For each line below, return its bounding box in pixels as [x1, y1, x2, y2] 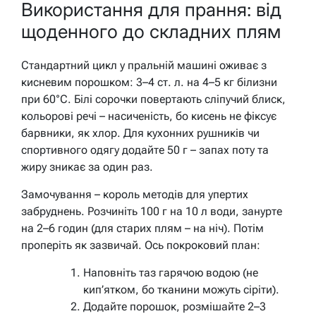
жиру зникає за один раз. [21, 160, 153, 174]
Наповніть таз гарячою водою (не [83, 266, 258, 280]
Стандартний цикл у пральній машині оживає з [21, 59, 267, 73]
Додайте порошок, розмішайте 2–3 [83, 300, 266, 314]
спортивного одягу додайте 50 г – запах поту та [21, 143, 269, 157]
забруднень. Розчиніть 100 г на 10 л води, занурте [21, 205, 282, 219]
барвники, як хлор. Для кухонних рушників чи [21, 126, 260, 140]
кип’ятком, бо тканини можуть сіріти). [83, 283, 279, 297]
